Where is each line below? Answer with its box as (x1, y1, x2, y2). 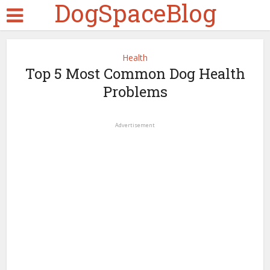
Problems (102, 82, 168, 101)
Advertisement (115, 121, 155, 129)
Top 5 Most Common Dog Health (25, 64, 245, 83)
